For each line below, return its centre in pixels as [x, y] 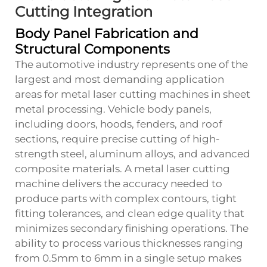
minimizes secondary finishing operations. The [132, 228]
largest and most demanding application [119, 79]
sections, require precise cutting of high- [117, 139]
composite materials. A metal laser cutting [122, 168]
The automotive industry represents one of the [131, 64]
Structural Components [92, 49]
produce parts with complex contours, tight [126, 198]
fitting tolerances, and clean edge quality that [130, 213]
